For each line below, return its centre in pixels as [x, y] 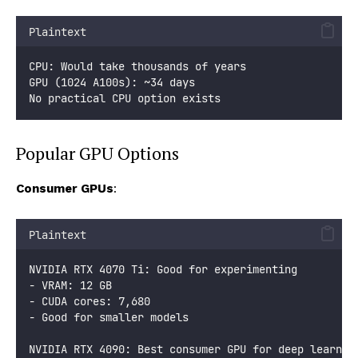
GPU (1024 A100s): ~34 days [112, 82]
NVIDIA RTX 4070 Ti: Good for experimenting [163, 269]
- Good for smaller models [109, 317]
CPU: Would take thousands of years [137, 66]
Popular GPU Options [97, 153]
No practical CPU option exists [125, 98]
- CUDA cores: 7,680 [89, 301]
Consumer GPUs [65, 188]
